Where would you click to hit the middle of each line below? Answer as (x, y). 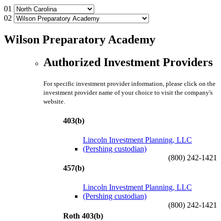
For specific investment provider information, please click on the (129, 84)
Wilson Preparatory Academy (80, 39)
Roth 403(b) (83, 216)
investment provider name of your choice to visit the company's (128, 93)
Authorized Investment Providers (128, 62)
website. (54, 102)
